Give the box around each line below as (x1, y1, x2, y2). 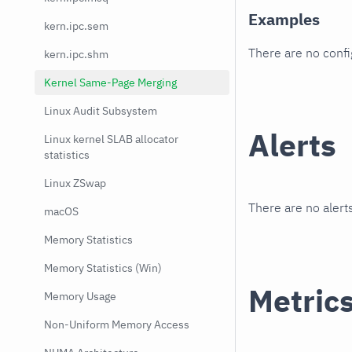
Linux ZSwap (44, 176, 106, 190)
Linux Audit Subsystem (44, 104, 157, 118)
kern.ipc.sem (44, 19, 108, 33)
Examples (248, 9, 320, 31)
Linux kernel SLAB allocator (44, 132, 178, 146)
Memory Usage (44, 289, 116, 303)
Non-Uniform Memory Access (44, 317, 189, 332)
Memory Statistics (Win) (44, 261, 162, 275)
